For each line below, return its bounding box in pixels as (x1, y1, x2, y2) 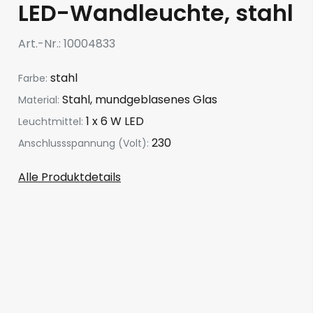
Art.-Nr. (18, 36, 59, 52)
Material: (18, 93, 62, 107)
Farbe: (18, 71, 50, 85)
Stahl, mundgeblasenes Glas (62, 92, 217, 108)
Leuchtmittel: (18, 115, 86, 129)
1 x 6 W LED (86, 113, 144, 129)
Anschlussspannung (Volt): (18, 136, 152, 150)
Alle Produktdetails (18, 169, 121, 185)
